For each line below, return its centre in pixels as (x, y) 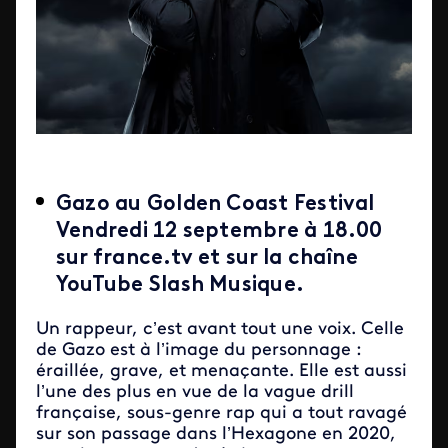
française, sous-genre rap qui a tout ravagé (221, 414)
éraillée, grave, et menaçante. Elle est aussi (221, 372)
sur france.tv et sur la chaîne (207, 259)
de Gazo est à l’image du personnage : (199, 351)
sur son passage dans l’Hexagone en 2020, (216, 435)
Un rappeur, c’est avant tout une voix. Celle (220, 330)
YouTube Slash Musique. (183, 286)
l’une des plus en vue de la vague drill (195, 393)
